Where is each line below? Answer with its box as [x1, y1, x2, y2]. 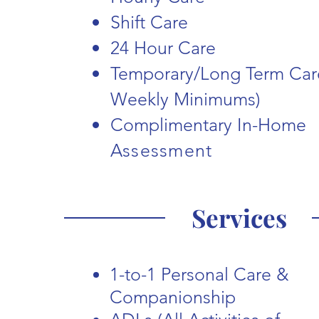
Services [191, 201, 287, 234]
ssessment [122, 140, 213, 161]
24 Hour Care [110, 37, 221, 58]
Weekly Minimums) [110, 88, 266, 110]
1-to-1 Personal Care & [110, 263, 289, 285]
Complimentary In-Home [110, 114, 306, 135]
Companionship [110, 286, 241, 308]
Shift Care [110, 11, 193, 33]
